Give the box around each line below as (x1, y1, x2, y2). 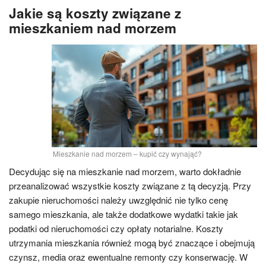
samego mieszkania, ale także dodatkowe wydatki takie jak (9, 208, 238, 220)
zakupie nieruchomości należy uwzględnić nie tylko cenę (9, 194, 228, 206)
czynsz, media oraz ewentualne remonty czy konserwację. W (9, 251, 248, 263)
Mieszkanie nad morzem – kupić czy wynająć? (52, 148, 202, 159)
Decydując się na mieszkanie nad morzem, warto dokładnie (9, 165, 241, 178)
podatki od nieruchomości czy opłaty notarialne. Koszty (9, 222, 223, 235)
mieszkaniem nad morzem (9, 18, 176, 37)
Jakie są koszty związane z (9, 3, 181, 23)
